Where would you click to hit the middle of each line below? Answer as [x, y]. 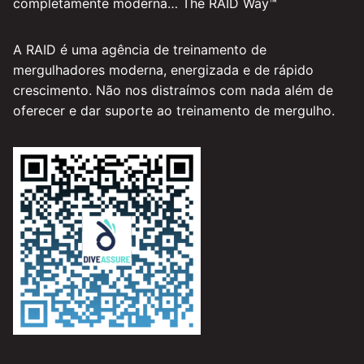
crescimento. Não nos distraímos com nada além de [173, 91]
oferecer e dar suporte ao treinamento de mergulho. [174, 111]
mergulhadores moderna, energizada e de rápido [163, 70]
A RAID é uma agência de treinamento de [140, 50]
